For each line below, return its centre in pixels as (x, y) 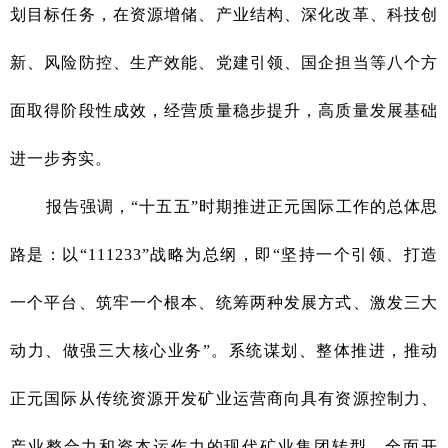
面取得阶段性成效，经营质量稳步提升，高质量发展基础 (224, 111)
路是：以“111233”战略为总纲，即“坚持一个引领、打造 (224, 255)
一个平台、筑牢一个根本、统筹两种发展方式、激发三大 (224, 303)
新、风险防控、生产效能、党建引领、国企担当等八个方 (224, 63)
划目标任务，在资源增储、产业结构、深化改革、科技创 (224, 15)
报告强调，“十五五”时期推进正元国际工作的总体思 (224, 207)
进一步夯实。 (61, 159)
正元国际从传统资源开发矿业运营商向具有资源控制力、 (224, 399)
